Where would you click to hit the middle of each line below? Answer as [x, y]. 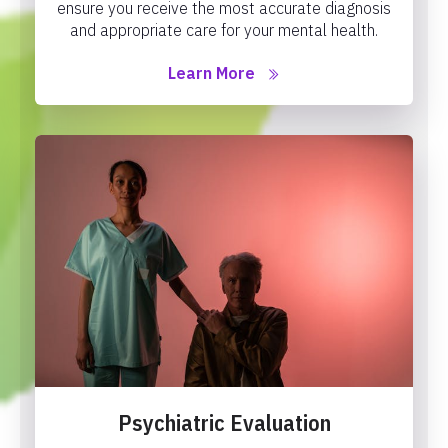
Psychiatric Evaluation [224, 422]
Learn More [211, 72]
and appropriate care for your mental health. [224, 29]
